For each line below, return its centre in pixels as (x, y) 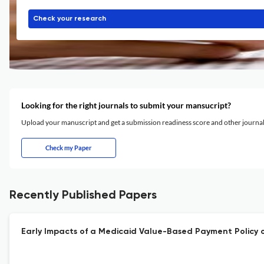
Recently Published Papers (83, 196)
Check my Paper (69, 148)
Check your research (70, 19)
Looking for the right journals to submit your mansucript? (126, 105)
